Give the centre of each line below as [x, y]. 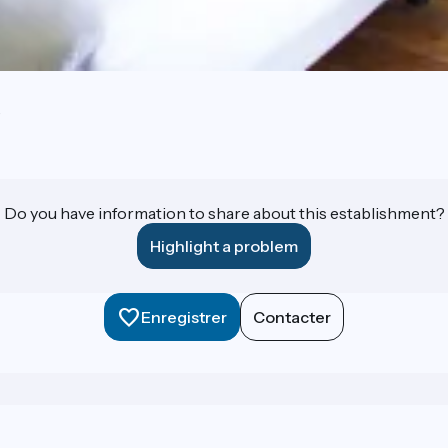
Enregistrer [184, 317]
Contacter [292, 317]
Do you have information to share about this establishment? [224, 213]
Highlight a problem [224, 246]
